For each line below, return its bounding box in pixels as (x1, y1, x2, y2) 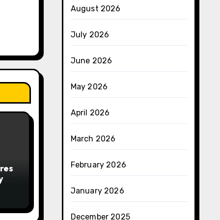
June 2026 (70, 56, 112, 65)
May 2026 (70, 82, 108, 91)
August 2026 (70, 4, 121, 13)
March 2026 (70, 134, 116, 143)
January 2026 (70, 186, 124, 195)
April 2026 (70, 108, 110, 117)
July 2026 (70, 30, 110, 39)
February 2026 (70, 160, 127, 169)
